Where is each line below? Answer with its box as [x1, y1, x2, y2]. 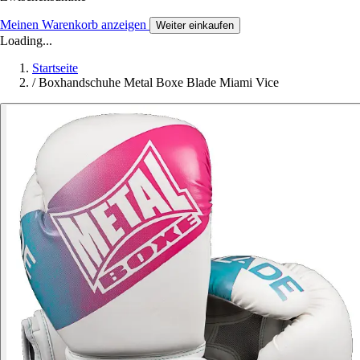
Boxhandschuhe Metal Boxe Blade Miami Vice [39, 75, 279, 89]
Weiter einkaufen [156, 18, 234, 31]
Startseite [32, 60, 78, 75]
